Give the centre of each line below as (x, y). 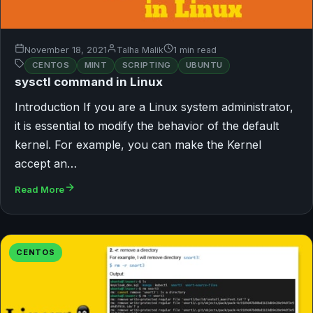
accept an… (46, 163)
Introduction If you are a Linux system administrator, (154, 107)
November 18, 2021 (66, 50)
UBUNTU (204, 65)
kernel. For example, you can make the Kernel (138, 144)
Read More (39, 189)
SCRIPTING (146, 65)
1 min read (195, 50)
